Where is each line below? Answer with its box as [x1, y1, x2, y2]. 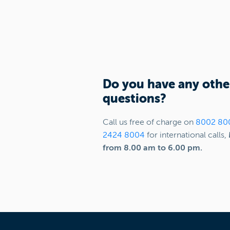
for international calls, [144, 130, 228, 140]
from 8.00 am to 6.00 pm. [102, 143, 202, 152]
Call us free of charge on [102, 118, 196, 127]
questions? [102, 91, 169, 106]
